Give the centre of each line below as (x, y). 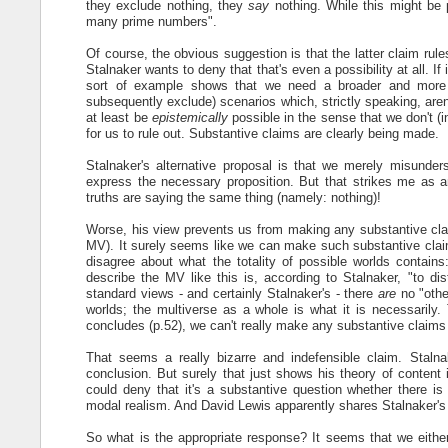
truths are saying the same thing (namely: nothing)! (234, 197)
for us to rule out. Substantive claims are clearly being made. (263, 133)
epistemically (189, 117)
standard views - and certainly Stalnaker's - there (232, 293)
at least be (119, 117)
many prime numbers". (152, 21)
